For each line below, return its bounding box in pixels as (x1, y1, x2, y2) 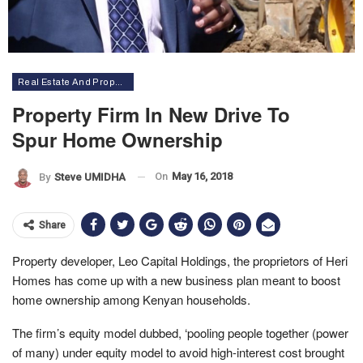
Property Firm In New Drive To (12, 100, 290, 128)
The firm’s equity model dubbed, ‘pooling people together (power (12, 323, 348, 341)
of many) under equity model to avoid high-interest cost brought (12, 343, 344, 361)
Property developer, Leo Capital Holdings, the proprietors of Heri (12, 251, 348, 269)
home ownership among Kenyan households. (12, 290, 250, 308)
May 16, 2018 (172, 170, 233, 182)
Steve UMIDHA (54, 170, 126, 183)
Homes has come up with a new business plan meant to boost (12, 271, 340, 288)
